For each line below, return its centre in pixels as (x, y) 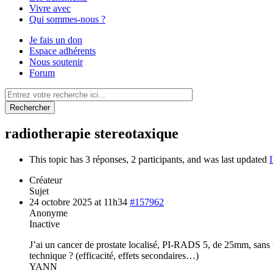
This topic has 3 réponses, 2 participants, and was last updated (149, 160)
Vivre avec (50, 8)
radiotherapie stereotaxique (92, 134)
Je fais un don (56, 40)
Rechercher (30, 107)
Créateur (46, 180)
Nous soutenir (56, 62)
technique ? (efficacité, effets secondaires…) (114, 256)
